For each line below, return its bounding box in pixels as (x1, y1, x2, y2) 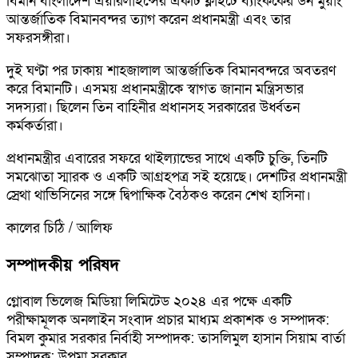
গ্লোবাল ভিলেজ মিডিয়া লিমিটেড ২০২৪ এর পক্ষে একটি (6, 292, 292, 311)
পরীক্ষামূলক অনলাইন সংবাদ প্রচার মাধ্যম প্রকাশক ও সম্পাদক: (6, 310, 329, 329)
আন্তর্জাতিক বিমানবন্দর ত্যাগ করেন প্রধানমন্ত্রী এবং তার (6, 10, 291, 29)
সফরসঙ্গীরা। (6, 28, 70, 47)
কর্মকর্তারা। (6, 116, 63, 135)
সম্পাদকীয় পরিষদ (6, 253, 120, 276)
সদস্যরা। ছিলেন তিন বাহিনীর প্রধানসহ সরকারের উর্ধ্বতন (6, 97, 300, 117)
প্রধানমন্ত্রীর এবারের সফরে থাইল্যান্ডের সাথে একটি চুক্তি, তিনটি (6, 149, 328, 168)
